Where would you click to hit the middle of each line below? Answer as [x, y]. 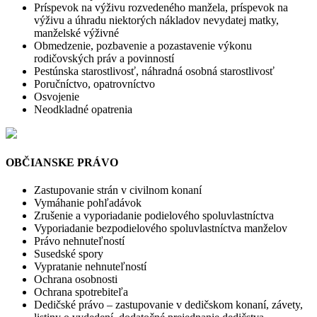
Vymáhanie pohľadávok [88, 203]
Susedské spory [69, 254]
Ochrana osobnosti [76, 279]
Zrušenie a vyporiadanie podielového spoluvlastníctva [154, 216]
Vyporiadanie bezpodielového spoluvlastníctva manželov [161, 229]
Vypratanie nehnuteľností [90, 267]
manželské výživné [76, 33]
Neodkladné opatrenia [83, 109]
